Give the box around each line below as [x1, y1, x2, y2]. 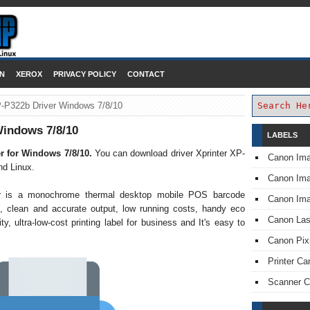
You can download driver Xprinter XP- [94, 148, 245, 159]
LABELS [267, 131, 298, 139]
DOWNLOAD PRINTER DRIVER [28, 20, 282, 39]
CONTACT [127, 70, 165, 78]
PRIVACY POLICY [53, 70, 116, 78]
